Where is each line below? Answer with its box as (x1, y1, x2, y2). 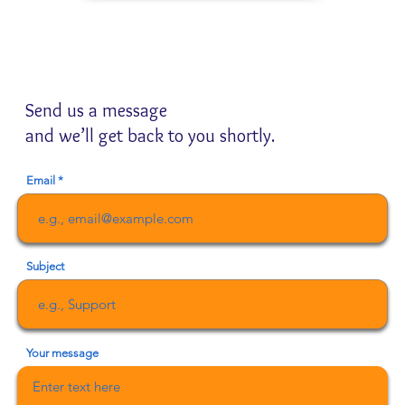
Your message (26, 346, 99, 360)
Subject (26, 259, 64, 273)
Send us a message (25, 99, 167, 121)
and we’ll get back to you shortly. (25, 125, 275, 146)
